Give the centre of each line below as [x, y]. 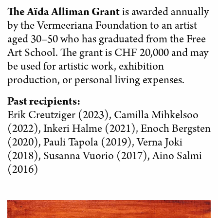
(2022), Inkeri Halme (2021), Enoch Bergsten [109, 130]
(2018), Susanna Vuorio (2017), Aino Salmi [105, 157]
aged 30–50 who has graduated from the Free [107, 41]
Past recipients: [44, 103]
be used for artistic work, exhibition [86, 68]
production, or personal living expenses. [96, 82]
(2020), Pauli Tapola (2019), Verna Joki [95, 144]
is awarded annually [164, 13]
